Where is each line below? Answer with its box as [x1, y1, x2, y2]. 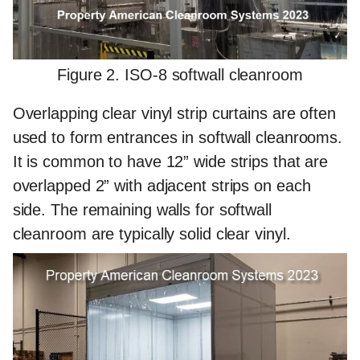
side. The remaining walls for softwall [12, 201, 272, 219]
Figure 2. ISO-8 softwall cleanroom [57, 66, 303, 84]
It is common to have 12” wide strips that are [12, 153, 329, 171]
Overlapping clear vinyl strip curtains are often [12, 104, 336, 123]
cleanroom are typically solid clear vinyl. [12, 225, 291, 243]
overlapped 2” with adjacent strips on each [12, 177, 311, 195]
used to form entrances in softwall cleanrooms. [12, 129, 343, 147]
